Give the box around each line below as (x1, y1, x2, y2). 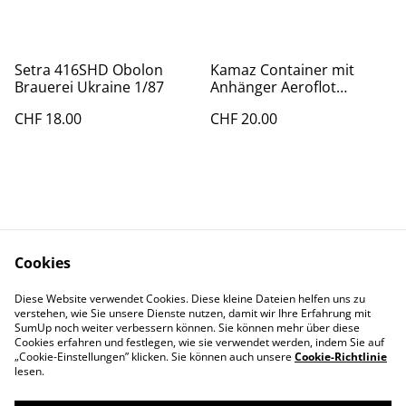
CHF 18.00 (14, 109, 82, 129)
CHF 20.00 (210, 109, 277, 129)
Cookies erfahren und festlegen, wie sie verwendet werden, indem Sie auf (14, 334, 384, 350)
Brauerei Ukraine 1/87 (14, 77, 164, 97)
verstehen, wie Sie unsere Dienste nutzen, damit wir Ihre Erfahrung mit (14, 305, 371, 321)
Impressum (164, 312, 242, 332)
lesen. (14, 363, 44, 379)
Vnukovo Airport (210, 94, 323, 114)
